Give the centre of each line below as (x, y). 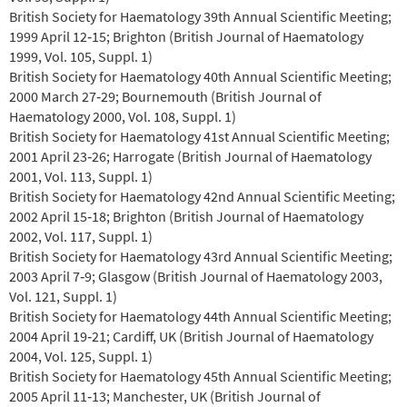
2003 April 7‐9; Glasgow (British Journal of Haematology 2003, (196, 276)
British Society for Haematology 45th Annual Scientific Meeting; (200, 376)
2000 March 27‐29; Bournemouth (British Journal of (165, 96)
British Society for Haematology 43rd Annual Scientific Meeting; (201, 256)
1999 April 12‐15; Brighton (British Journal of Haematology (186, 36)
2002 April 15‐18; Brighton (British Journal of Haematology (186, 216)
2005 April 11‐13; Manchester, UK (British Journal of (165, 396)
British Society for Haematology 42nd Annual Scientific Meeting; (202, 196)
